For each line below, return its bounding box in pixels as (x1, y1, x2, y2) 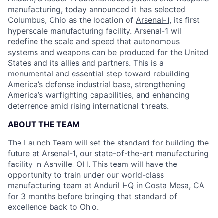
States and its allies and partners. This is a (8, 58, 163, 68)
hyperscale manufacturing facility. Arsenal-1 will (8, 26, 183, 36)
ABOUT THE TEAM (8, 119, 80, 129)
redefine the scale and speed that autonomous (8, 36, 180, 46)
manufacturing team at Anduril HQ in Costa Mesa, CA (8, 181, 204, 190)
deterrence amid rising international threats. (8, 101, 169, 110)
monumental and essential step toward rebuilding (8, 69, 190, 78)
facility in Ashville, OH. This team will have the (8, 159, 177, 169)
